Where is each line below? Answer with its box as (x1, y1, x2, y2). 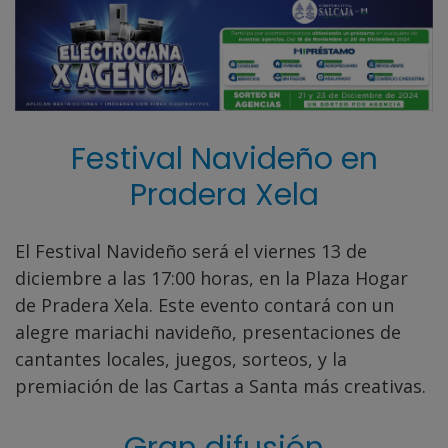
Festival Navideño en (70, 137, 378, 180)
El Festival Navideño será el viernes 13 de (15, 238, 367, 263)
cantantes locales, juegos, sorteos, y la (15, 346, 347, 371)
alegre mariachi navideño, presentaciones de (15, 319, 401, 344)
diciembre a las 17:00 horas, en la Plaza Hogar (15, 265, 408, 290)
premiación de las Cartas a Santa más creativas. (15, 373, 426, 398)
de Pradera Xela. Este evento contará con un (15, 292, 394, 317)
